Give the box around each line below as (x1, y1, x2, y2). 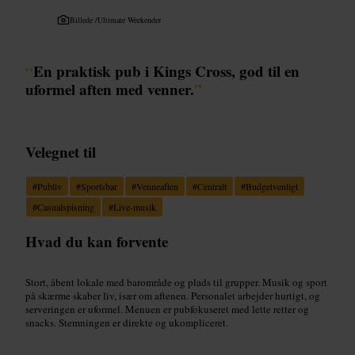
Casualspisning (37, 200, 94, 213)
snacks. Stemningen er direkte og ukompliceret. (25, 315, 228, 330)
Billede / (70, 13, 97, 25)
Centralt (197, 179, 227, 193)
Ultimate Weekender (97, 13, 161, 25)
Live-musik (113, 200, 156, 213)
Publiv (37, 179, 62, 193)
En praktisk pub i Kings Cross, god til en (33, 59, 300, 82)
